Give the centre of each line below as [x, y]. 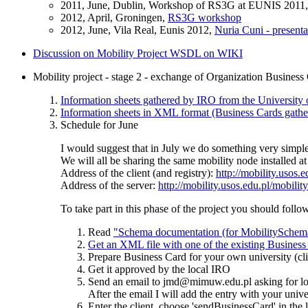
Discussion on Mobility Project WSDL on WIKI [138, 53]
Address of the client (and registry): [138, 173]
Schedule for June [99, 124]
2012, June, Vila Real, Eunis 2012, [137, 30]
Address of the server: [109, 185]
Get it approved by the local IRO [159, 269]
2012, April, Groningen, [114, 17]
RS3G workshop [205, 17]
